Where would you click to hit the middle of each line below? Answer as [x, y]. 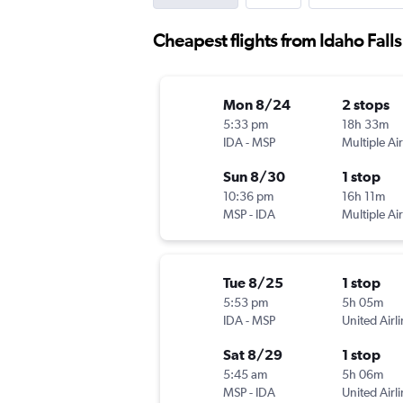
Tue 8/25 [253, 283]
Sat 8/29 [253, 355]
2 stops [366, 105]
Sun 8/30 [254, 177]
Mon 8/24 [257, 105]
